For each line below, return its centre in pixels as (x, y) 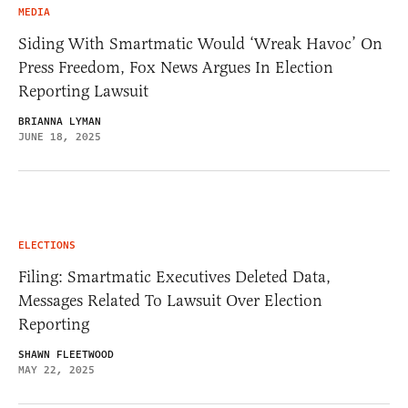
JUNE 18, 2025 (60, 138)
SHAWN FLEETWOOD (66, 355)
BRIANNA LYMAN (60, 122)
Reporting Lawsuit (83, 92)
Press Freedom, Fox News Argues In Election (176, 68)
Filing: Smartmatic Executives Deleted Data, (174, 277)
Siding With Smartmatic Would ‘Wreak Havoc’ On (200, 44)
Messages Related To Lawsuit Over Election (170, 301)
